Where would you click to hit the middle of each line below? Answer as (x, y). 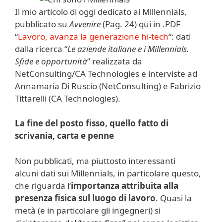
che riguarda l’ (43, 185)
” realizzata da (115, 61)
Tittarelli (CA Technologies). (68, 98)
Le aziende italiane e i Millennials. (128, 49)
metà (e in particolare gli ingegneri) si (88, 210)
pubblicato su (42, 24)
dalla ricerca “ (41, 49)
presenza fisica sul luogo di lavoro (85, 198)
